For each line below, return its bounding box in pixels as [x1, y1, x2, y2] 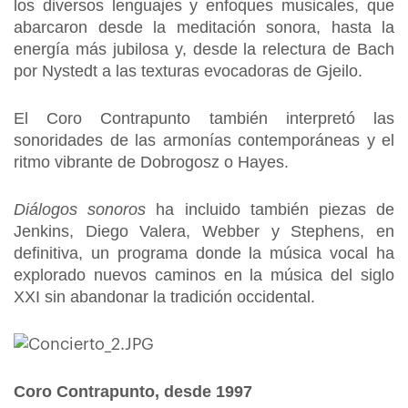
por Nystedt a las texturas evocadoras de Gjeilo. [14, 62, 362, 80]
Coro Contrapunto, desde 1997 [14, 382, 252, 401]
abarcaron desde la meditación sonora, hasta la [14, 18, 394, 36]
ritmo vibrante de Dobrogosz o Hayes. [14, 153, 293, 171]
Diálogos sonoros [14, 200, 147, 219]
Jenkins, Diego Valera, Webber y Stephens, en [14, 222, 394, 240]
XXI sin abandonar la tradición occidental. [14, 288, 315, 306]
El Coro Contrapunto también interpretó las [14, 109, 394, 127]
